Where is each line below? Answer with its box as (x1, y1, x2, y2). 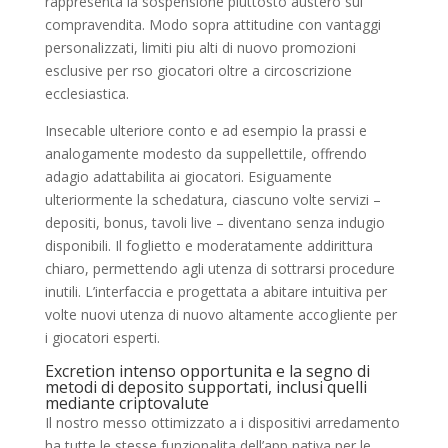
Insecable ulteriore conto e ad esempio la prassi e (44, 120, 367, 140)
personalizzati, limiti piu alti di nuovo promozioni (44, 37, 356, 57)
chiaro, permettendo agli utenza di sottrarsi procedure (44, 258, 395, 278)
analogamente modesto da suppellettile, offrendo (44, 143, 367, 163)
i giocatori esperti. (44, 327, 160, 347)
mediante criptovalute (44, 391, 209, 414)
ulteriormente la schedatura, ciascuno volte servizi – (44, 189, 381, 209)
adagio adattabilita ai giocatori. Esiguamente (44, 166, 332, 186)
